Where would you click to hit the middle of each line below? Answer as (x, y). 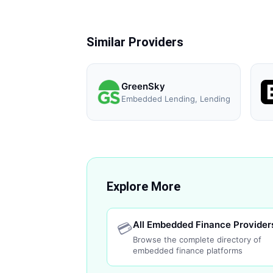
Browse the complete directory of (197, 239)
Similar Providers (135, 42)
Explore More (144, 186)
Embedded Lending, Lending (176, 98)
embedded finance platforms (188, 250)
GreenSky (143, 86)
